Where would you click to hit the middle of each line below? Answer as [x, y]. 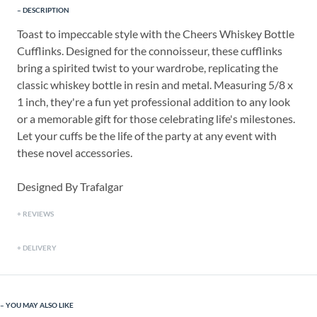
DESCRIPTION [46, 10]
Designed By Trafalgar [70, 187]
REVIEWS [38, 214]
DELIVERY [40, 248]
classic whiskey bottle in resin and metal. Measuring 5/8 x [155, 85]
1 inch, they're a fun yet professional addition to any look [154, 102]
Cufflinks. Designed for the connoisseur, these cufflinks [150, 51]
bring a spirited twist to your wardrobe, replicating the [148, 68]
